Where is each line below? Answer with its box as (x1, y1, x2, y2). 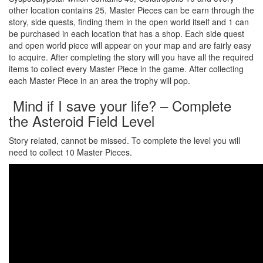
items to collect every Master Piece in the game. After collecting (9, 62, 244, 75)
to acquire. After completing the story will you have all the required (9, 50, 254, 63)
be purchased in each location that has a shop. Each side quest (9, 27, 244, 39)
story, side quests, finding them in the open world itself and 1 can (9, 15, 249, 28)
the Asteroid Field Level (9, 110, 154, 131)
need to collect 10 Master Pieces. (9, 146, 132, 158)
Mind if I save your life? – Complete (9, 95, 231, 116)
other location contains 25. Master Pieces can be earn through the (9, 4, 254, 16)
